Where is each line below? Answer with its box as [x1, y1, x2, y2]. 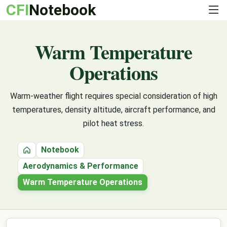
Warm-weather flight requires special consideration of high [10, 91, 217, 101]
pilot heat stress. [83, 119, 144, 128]
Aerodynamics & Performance [23, 161, 138, 171]
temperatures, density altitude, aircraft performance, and [12, 105, 215, 115]
